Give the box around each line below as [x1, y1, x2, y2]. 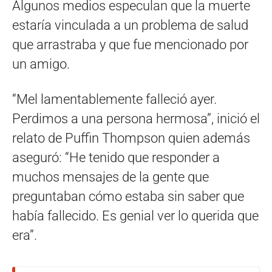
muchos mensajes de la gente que [12, 169, 209, 185]
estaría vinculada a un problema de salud [12, 18, 248, 33]
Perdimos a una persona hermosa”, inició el [12, 111, 260, 127]
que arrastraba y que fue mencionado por [12, 37, 248, 53]
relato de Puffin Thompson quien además [12, 131, 250, 146]
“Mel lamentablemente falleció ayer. [12, 92, 217, 107]
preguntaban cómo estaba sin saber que [12, 189, 244, 205]
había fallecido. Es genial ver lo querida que [12, 208, 259, 224]
